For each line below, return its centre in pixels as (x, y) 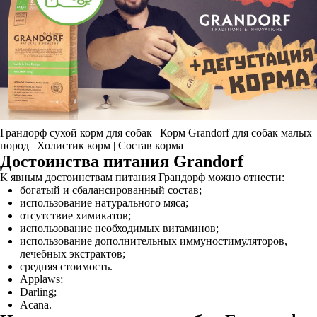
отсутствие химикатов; (75, 215)
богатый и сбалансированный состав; (111, 190)
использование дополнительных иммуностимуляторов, (154, 241)
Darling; (38, 292)
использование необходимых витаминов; (119, 228)
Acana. (36, 305)
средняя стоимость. (66, 266)
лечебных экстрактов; (73, 254)
